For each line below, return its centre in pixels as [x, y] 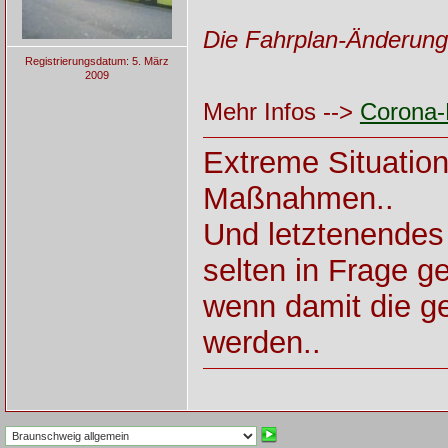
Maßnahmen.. [298, 198]
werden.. [261, 342]
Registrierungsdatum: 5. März [96, 60]
